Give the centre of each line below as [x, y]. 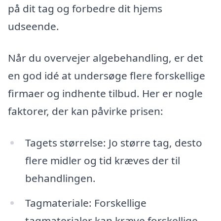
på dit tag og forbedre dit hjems [85, 9]
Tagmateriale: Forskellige [86, 203]
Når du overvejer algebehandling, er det [106, 58]
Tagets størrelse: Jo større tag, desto [113, 142]
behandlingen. [60, 178]
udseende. [34, 26]
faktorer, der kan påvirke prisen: [86, 111]
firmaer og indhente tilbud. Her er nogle [105, 93]
